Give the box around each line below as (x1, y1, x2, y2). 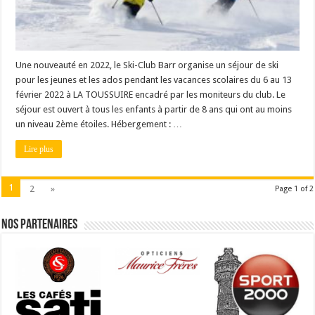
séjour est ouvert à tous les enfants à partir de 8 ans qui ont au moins (15, 103, 292, 115)
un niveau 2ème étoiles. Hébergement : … (15, 118, 183, 129)
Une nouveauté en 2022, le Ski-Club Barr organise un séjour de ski (15, 59, 279, 70)
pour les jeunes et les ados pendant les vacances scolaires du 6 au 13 (15, 74, 292, 85)
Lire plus (24, 143, 54, 154)
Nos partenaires (1, 217, 78, 232)
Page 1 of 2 (274, 184, 314, 193)
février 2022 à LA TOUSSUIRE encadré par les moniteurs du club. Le (15, 89, 286, 100)
